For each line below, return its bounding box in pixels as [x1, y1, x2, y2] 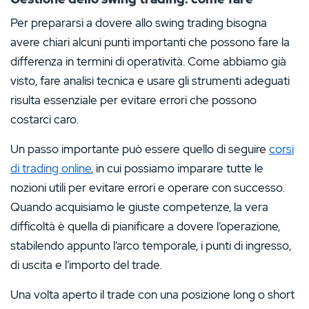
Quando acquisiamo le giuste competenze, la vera [10, 199, 268, 215]
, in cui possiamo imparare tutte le [91, 160, 263, 176]
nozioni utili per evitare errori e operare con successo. [10, 179, 285, 195]
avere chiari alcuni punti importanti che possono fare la [10, 34, 290, 50]
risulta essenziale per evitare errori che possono [10, 92, 257, 108]
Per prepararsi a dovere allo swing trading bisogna [10, 14, 267, 30]
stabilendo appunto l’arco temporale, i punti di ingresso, [10, 237, 291, 253]
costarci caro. [10, 111, 79, 127]
